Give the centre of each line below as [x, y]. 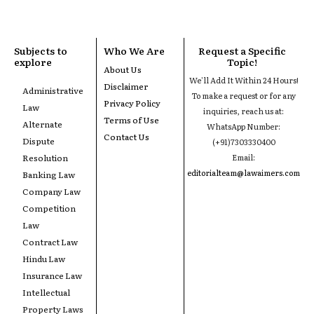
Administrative [53, 90]
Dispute [39, 141]
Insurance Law [52, 275]
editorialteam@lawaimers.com [244, 172]
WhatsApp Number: [244, 126]
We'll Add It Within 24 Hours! [244, 80]
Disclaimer [126, 86]
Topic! [242, 61]
